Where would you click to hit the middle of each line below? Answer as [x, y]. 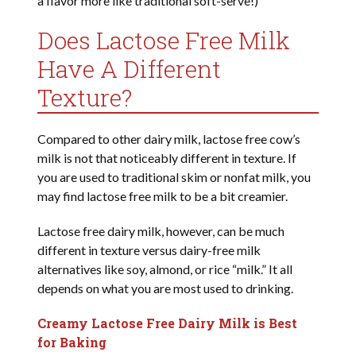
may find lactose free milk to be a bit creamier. [163, 196]
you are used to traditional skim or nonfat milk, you [174, 177]
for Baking [72, 342]
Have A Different [130, 69]
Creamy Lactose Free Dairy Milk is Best [168, 323]
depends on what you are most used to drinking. [166, 288]
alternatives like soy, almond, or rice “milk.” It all [165, 269]
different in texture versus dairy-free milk [149, 250]
